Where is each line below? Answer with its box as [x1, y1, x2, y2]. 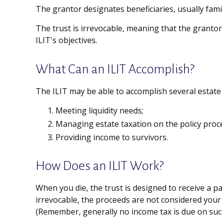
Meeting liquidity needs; [55, 105, 143, 116]
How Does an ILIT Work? [36, 159, 164, 173]
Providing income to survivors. [55, 132, 168, 143]
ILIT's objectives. [36, 35, 97, 46]
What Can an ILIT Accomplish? [36, 62, 195, 76]
